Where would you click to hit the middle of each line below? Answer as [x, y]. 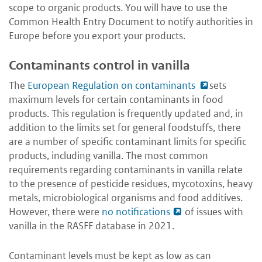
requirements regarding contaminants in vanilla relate [126, 170]
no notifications [136, 212]
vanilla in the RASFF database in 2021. [92, 226]
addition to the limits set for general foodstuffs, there [125, 128]
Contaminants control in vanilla [99, 66]
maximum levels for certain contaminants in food [116, 100]
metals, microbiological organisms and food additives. [126, 198]
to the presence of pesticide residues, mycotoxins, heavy [131, 184]
